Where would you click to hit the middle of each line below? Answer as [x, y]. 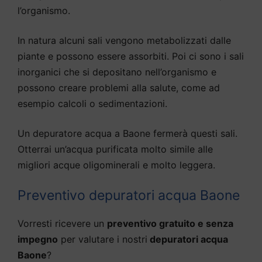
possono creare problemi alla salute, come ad [119, 87]
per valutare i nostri [103, 239]
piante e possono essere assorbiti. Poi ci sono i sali [131, 56]
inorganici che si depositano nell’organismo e [117, 72]
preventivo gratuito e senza [170, 223]
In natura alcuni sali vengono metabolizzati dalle [124, 40]
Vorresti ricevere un [62, 223]
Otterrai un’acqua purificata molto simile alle [115, 149]
